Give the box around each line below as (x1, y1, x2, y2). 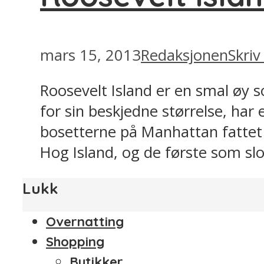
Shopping (46, 233, 104, 250)
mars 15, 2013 (40, 44, 141, 65)
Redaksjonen (141, 44, 228, 65)
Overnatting (46, 213, 124, 230)
